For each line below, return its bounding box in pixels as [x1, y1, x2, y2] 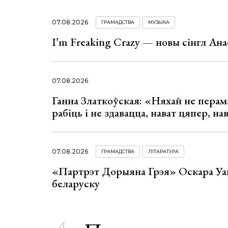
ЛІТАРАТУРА [148, 148, 179, 154]
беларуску [52, 176, 100, 191]
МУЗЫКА [148, 19, 169, 25]
